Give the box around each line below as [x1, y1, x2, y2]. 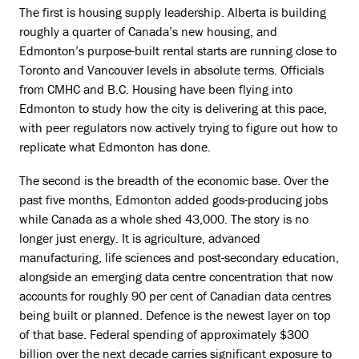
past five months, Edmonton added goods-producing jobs [19, 192, 328, 208]
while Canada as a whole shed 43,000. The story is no [19, 211, 309, 227]
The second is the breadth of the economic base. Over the [19, 172, 329, 188]
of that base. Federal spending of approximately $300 [19, 326, 309, 342]
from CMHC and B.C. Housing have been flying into [19, 81, 292, 97]
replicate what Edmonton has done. [19, 139, 211, 155]
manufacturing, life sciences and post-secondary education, [19, 249, 339, 265]
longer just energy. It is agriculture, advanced [19, 230, 260, 246]
